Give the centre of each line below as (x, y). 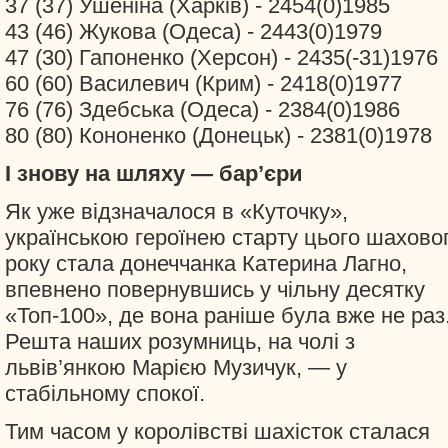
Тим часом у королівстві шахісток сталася (217, 431)
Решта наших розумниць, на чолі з (180, 341)
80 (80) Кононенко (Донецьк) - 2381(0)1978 (218, 135)
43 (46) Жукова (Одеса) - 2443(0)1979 (193, 31)
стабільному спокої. (105, 393)
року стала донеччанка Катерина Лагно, (206, 263)
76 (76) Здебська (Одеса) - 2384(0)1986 (202, 109)
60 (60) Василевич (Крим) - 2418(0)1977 (203, 83)
